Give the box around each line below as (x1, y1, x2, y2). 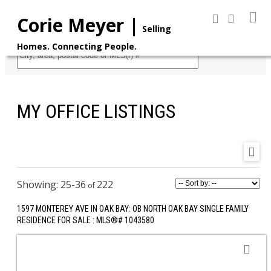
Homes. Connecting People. (17, 41, 137, 52)
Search (203, 43, 234, 53)
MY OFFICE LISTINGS (17, 100, 175, 123)
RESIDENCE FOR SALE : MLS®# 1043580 (17, 215, 154, 225)
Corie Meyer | (17, 13, 139, 38)
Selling (142, 23, 171, 34)
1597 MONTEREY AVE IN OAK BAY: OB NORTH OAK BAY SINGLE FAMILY (17, 203, 249, 214)
